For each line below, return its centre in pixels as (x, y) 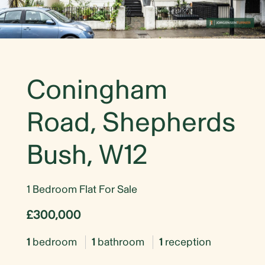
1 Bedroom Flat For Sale (82, 189)
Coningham (97, 90)
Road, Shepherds (131, 122)
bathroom (121, 242)
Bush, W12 (87, 155)
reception (187, 242)
